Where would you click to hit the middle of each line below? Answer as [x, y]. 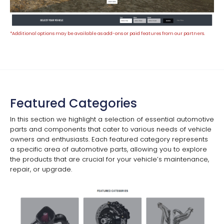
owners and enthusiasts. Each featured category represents [109, 139]
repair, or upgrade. [41, 169]
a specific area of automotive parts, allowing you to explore [108, 149]
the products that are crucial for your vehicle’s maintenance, [109, 159]
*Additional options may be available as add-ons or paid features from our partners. [107, 33]
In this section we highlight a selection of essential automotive [112, 119]
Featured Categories [73, 103]
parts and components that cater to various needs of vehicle [111, 129]
